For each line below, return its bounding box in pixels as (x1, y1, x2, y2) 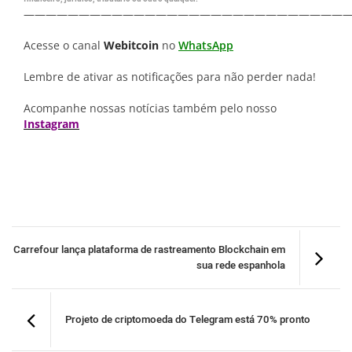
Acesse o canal (24, 38, 104, 53)
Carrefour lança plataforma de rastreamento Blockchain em (13, 242, 285, 258)
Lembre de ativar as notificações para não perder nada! (24, 69, 316, 84)
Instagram (24, 116, 79, 131)
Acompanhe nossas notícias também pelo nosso (24, 101, 277, 115)
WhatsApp (178, 38, 233, 53)
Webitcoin (104, 38, 159, 53)
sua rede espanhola (196, 258, 285, 273)
